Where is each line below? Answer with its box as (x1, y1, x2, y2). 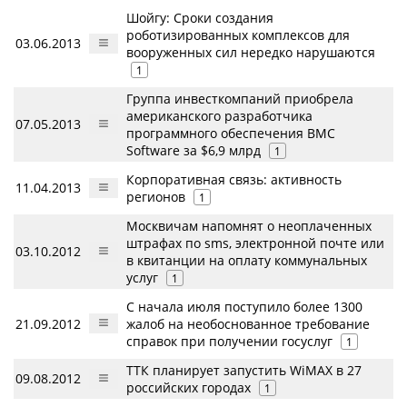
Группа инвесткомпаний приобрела (126, 90, 353, 108)
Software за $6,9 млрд (126, 142, 264, 160)
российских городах (126, 379, 251, 397)
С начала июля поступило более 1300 (126, 298, 362, 316)
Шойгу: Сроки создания (126, 9, 273, 27)
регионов (126, 188, 185, 206)
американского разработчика (126, 107, 313, 125)
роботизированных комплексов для (126, 26, 350, 45)
